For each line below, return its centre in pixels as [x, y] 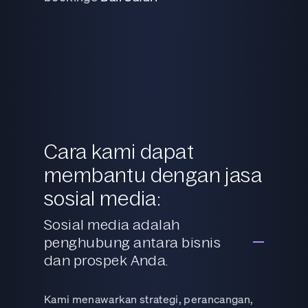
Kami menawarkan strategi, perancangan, [149, 298]
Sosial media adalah [112, 224]
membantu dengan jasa [153, 174]
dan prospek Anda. [106, 260]
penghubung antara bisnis [133, 242]
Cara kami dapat [119, 151]
